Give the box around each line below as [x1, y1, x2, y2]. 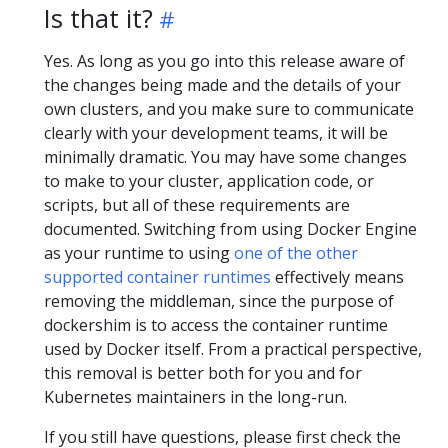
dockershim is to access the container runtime [44, 314, 388, 336]
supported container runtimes [44, 266, 271, 288]
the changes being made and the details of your [44, 74, 401, 96]
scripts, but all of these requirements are [44, 194, 350, 216]
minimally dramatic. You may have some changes [44, 146, 407, 168]
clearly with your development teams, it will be [44, 122, 388, 144]
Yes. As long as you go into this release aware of [44, 50, 405, 72]
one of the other [234, 242, 358, 264]
